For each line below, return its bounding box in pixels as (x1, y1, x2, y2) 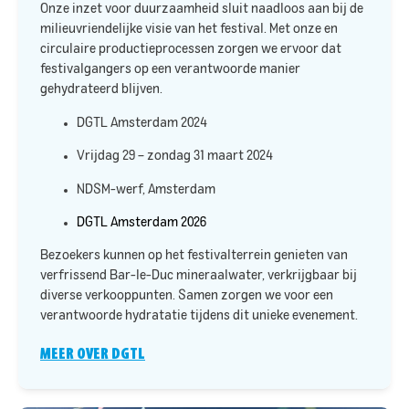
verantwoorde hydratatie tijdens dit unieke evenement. (40, 309, 358, 323)
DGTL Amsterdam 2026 (77, 216, 206, 230)
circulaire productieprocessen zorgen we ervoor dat (40, 43, 341, 57)
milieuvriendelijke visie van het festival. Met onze (40, 23, 324, 37)
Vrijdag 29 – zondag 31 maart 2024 (77, 150, 274, 163)
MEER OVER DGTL (40, 344, 145, 362)
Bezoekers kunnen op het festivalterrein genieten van (40, 249, 348, 263)
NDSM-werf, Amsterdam (77, 183, 215, 196)
